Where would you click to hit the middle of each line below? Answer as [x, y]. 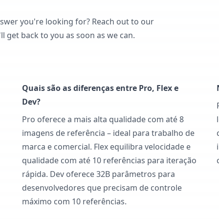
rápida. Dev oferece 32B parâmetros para [99, 174]
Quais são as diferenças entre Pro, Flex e [100, 88]
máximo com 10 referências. [75, 201]
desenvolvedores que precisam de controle [102, 188]
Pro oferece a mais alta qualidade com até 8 [103, 119]
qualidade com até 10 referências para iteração [109, 160]
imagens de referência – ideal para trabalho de [109, 133]
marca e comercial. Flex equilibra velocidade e [107, 147]
